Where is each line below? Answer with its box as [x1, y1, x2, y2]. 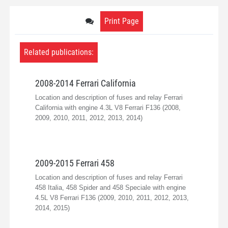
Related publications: [24, 47, 94, 57]
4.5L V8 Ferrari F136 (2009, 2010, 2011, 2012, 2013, [35, 193, 189, 202]
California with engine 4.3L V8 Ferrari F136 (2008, [35, 103, 181, 111]
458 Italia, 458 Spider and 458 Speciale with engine [35, 183, 186, 191]
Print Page [104, 16, 139, 26]
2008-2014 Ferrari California [35, 77, 136, 89]
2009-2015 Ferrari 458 [35, 157, 115, 168]
